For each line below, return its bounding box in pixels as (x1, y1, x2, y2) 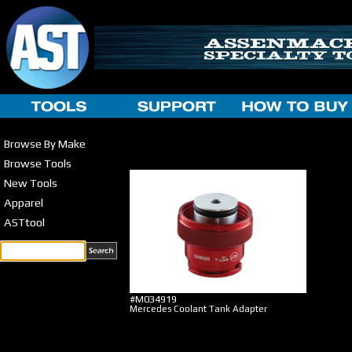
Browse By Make (4, 137, 86, 150)
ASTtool (4, 215, 45, 229)
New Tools (4, 176, 57, 189)
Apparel (4, 196, 43, 209)
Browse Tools (4, 156, 71, 170)
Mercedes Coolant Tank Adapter (130, 303, 267, 314)
